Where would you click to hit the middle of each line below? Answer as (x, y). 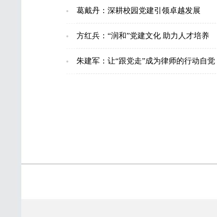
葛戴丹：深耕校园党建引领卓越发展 (138, 10)
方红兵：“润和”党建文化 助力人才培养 (143, 36)
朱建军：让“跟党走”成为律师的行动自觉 (146, 61)
